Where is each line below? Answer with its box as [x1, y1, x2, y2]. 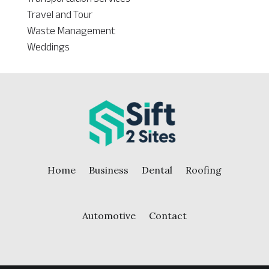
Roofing [185, 163, 222, 176]
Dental [141, 163, 172, 176]
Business [88, 163, 128, 176]
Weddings [26, 36, 70, 57]
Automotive [82, 209, 136, 222]
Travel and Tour [26, 4, 92, 25]
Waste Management [26, 20, 115, 41]
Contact [148, 209, 187, 222]
